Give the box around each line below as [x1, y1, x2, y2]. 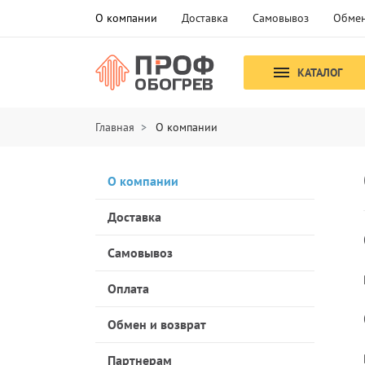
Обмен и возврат [108, 315, 206, 332]
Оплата [108, 279, 149, 297]
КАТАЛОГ [297, 65, 343, 81]
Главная [95, 120, 134, 135]
